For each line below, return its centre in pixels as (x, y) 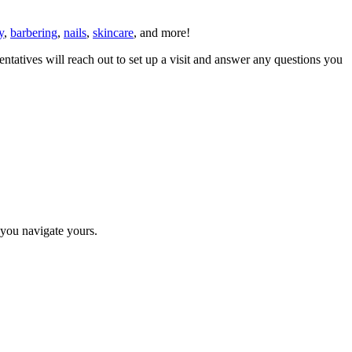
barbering (34, 33)
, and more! (162, 33)
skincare (113, 33)
